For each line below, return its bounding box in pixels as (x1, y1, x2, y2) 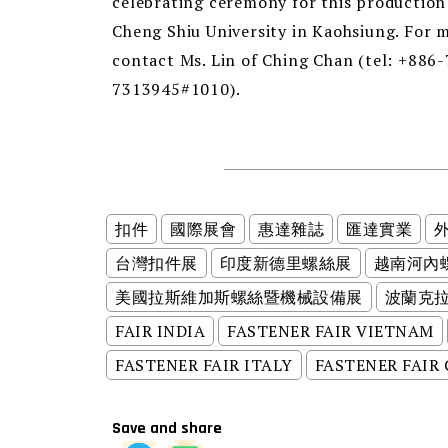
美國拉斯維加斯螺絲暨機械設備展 (115, 286, 363, 309)
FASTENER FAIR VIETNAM (227, 320, 434, 343)
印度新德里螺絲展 (219, 252, 352, 275)
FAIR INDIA (115, 320, 206, 343)
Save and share (112, 418, 223, 440)
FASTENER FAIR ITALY (115, 354, 293, 377)
